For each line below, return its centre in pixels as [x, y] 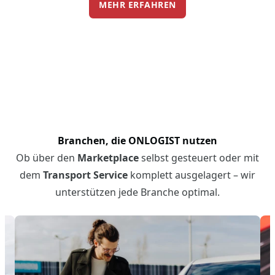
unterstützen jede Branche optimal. [137, 192]
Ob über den [47, 158]
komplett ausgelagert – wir [192, 175]
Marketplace [108, 158]
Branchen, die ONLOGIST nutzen [137, 141]
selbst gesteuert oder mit [199, 158]
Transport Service [85, 175]
